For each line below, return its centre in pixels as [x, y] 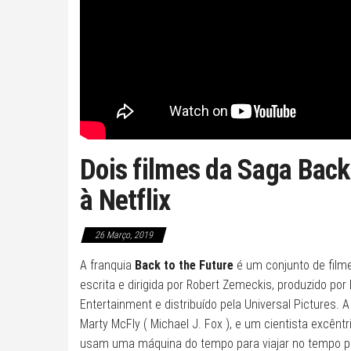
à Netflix [125, 200]
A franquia [107, 265]
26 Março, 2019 [124, 235]
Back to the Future [184, 265]
